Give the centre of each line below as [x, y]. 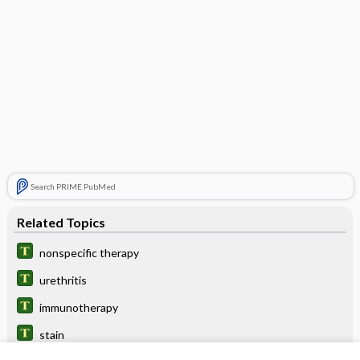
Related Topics [61, 222]
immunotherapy [78, 307]
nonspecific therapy [89, 252]
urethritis [63, 280]
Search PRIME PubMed [73, 186]
